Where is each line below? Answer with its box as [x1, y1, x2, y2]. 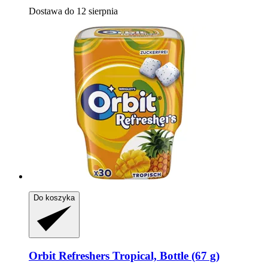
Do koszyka [33, 193, 75, 202]
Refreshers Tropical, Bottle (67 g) [56, 249, 220, 262]
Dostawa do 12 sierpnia [29, 5, 118, 16]
